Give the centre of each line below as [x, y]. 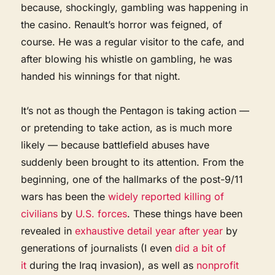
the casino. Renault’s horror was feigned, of [122, 24]
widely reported [145, 196]
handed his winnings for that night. [101, 76]
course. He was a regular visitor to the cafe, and [133, 41]
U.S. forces [102, 213]
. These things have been [185, 213]
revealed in [48, 230]
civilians [40, 213]
